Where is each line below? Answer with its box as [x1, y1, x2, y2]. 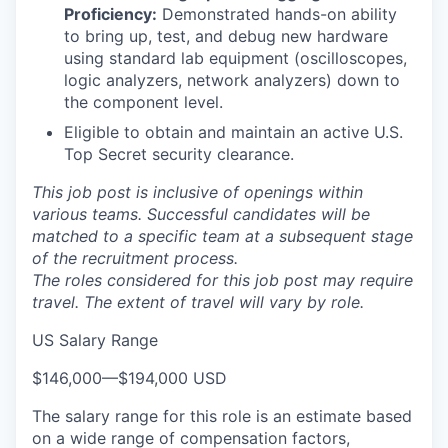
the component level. [64, 91, 223, 112]
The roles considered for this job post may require [32, 269, 413, 290]
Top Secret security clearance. [64, 143, 294, 164]
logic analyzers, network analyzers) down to [64, 69, 400, 90]
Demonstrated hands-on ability [157, 3, 397, 24]
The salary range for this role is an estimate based [32, 405, 412, 426]
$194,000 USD [118, 367, 227, 388]
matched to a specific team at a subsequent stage [32, 225, 413, 246]
